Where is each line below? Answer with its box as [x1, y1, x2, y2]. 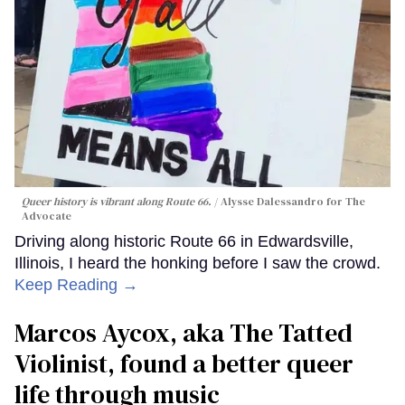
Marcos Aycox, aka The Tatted [14, 316, 353, 351]
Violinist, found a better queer [14, 346, 353, 381]
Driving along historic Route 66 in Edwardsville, [14, 232, 353, 251]
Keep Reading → [14, 276, 138, 295]
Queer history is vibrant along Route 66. [22, 194, 212, 210]
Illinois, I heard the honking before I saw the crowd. [14, 254, 381, 273]
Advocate [22, 209, 71, 224]
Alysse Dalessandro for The [221, 194, 365, 210]
